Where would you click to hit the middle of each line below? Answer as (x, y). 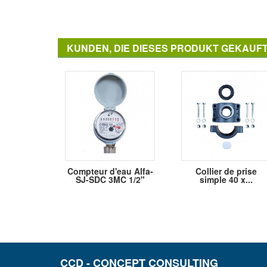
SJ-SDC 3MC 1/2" (110, 180)
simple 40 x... (226, 180)
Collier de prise (226, 171)
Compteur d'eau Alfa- (110, 171)
